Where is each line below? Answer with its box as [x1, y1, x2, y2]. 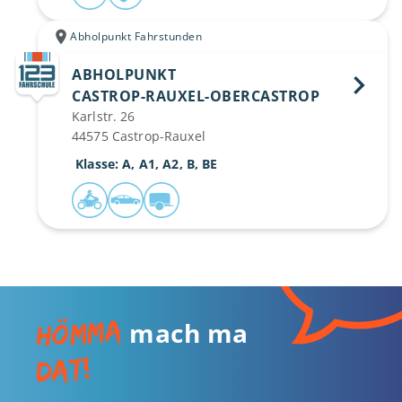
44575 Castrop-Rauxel [72, 127, 205, 144]
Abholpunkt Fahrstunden [70, 29, 202, 44]
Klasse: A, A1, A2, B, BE [75, 155, 218, 172]
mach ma [122, 316, 249, 350]
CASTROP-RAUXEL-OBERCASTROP [72, 86, 324, 106]
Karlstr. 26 [72, 108, 135, 125]
